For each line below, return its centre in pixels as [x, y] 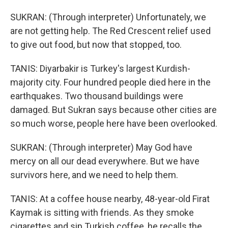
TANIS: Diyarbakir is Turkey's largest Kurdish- [100, 68]
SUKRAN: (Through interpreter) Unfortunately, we [108, 17]
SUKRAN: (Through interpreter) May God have [101, 147]
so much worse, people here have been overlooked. [114, 123]
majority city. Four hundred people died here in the [110, 82]
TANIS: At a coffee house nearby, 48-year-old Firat [110, 199]
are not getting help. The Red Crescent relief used [110, 31]
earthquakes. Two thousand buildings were [97, 96]
